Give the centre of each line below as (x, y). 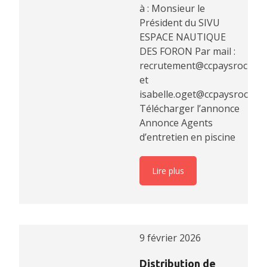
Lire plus (168, 170)
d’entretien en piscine (187, 137)
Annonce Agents (176, 122)
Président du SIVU (180, 22)
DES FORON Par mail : (187, 51)
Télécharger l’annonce (190, 108)
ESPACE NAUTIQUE (183, 37)
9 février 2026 (170, 238)
